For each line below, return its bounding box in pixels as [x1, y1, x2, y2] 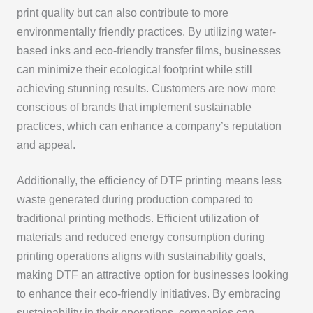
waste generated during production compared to [16, 194, 253, 206]
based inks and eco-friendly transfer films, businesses [16, 44, 281, 57]
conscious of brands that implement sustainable [16, 101, 252, 113]
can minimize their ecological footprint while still [16, 63, 252, 75]
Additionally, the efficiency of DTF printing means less [16, 175, 282, 187]
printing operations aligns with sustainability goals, [16, 250, 265, 263]
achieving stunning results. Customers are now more [16, 82, 276, 94]
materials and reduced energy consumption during [16, 231, 265, 244]
